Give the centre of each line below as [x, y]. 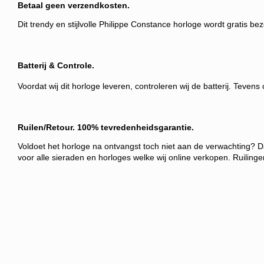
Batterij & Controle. [56, 65]
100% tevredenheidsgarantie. [136, 127]
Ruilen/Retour [45, 127]
